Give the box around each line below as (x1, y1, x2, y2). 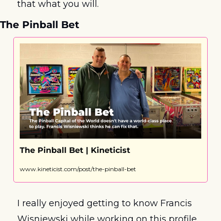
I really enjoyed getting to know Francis (17, 197, 192, 209)
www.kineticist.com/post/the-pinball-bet (20, 165, 136, 173)
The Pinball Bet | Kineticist (20, 145, 130, 155)
